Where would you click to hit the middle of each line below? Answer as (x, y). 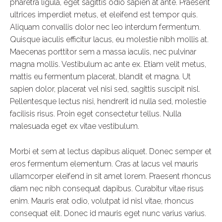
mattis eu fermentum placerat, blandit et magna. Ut (100, 77)
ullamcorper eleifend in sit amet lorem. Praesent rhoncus (111, 176)
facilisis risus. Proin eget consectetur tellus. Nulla (96, 114)
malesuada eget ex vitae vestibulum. (75, 126)
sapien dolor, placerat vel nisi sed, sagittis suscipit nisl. (105, 89)
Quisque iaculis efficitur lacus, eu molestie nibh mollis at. (109, 39)
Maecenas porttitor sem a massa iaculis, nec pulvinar (103, 52)
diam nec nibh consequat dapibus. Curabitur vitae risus (107, 189)
